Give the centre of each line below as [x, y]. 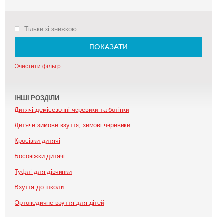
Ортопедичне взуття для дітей [59, 203]
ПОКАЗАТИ [108, 47]
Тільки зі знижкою [50, 29]
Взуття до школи [39, 187]
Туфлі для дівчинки [43, 172]
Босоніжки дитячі [40, 156]
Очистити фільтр [38, 66]
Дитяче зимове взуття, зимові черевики [72, 125]
